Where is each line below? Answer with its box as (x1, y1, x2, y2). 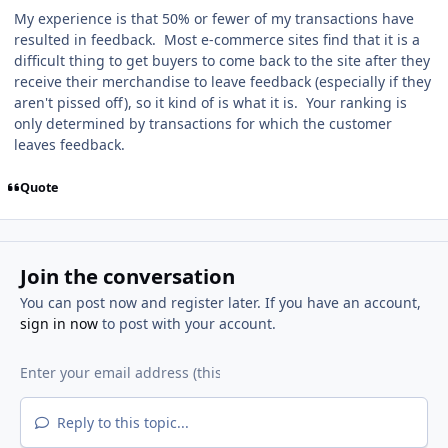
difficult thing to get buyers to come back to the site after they (14, 51, 430, 71)
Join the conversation (19, 262, 235, 291)
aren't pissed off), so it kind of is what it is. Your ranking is (14, 93, 407, 113)
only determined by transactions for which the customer (14, 114, 392, 134)
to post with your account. (97, 314, 276, 334)
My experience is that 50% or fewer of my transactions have (14, 9, 414, 29)
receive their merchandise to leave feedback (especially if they (14, 72, 431, 92)
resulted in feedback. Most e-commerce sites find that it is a (14, 30, 420, 50)
